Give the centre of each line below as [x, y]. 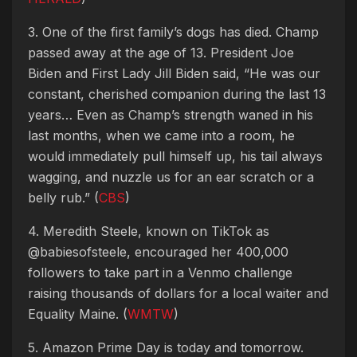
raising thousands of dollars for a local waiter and [178, 293]
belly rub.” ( [63, 197]
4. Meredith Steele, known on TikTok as [149, 231]
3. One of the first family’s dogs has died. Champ [173, 31]
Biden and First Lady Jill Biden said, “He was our [174, 73]
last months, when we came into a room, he [161, 135]
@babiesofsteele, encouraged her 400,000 [158, 251]
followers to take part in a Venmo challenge [160, 272]
